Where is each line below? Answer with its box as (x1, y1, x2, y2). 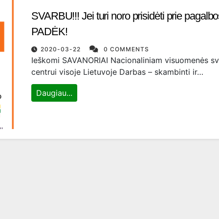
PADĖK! (31, 25, 67, 38)
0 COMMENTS (104, 45, 149, 53)
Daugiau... (36, 88, 72, 98)
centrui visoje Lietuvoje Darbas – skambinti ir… (31, 67, 203, 77)
